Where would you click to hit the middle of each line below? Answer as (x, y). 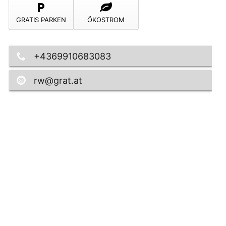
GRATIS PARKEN (41, 20)
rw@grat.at (58, 80)
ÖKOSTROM (106, 20)
